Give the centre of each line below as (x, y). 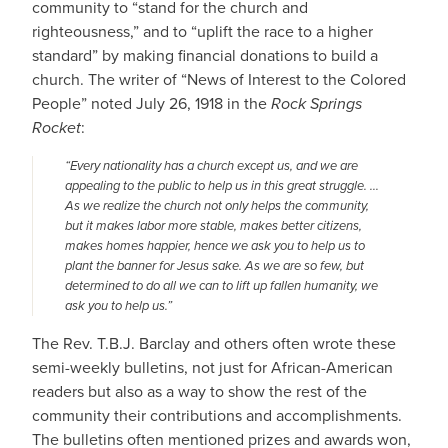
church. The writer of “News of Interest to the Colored (219, 79)
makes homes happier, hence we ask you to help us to (215, 245)
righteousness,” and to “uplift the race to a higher (202, 31)
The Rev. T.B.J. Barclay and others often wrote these (214, 343)
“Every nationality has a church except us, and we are (211, 165)
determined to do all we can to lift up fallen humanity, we (221, 285)
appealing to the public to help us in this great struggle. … (222, 185)
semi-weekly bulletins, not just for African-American (212, 367)
